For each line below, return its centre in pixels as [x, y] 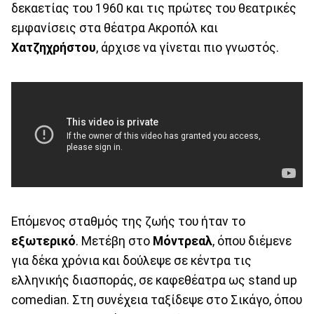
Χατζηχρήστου [54, 47]
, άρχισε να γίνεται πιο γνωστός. [187, 47]
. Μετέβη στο [114, 241]
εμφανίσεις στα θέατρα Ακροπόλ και [115, 28]
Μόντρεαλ [183, 241]
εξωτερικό [43, 241]
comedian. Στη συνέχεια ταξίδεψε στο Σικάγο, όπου [157, 300]
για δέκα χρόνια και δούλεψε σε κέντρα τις [131, 261]
